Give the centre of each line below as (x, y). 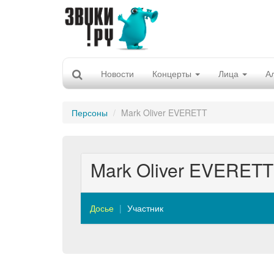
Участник (145, 208)
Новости (117, 73)
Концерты (173, 73)
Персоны (90, 113)
